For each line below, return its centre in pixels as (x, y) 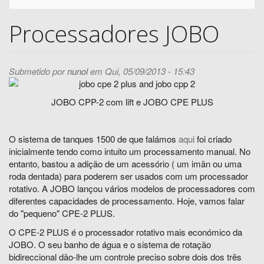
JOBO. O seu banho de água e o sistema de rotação (110, 244)
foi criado (213, 139)
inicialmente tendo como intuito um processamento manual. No (130, 151)
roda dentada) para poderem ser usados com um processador (128, 176)
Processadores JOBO (114, 33)
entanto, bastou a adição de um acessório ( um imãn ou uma (125, 164)
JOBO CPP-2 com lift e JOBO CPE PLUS (132, 102)
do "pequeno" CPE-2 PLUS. (63, 213)
